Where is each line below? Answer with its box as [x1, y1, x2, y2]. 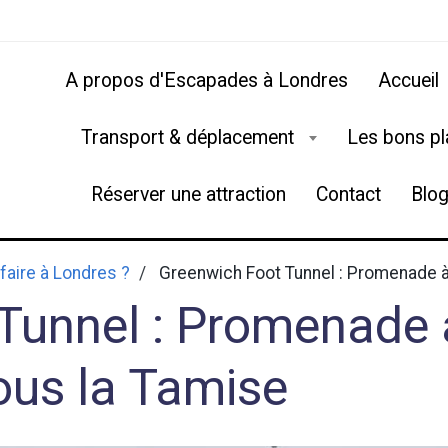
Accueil [378, 69, 440, 92]
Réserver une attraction [90, 183, 286, 206]
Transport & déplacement [80, 126, 299, 149]
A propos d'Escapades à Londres [65, 69, 349, 92]
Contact [315, 183, 381, 206]
